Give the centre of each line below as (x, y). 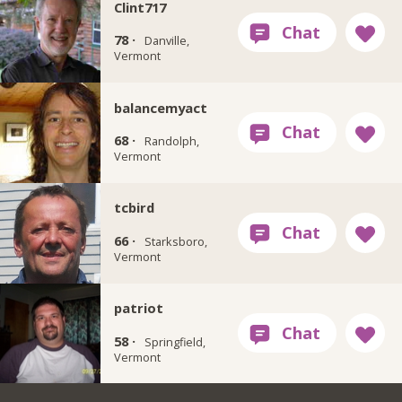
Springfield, (175, 341)
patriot (138, 308)
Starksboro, (175, 241)
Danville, (166, 41)
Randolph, (171, 141)
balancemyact (160, 107)
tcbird (134, 208)
